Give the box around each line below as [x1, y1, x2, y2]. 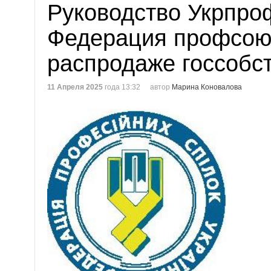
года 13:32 [103, 83, 140, 91]
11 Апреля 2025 [47, 83, 103, 91]
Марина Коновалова [172, 83, 242, 91]
